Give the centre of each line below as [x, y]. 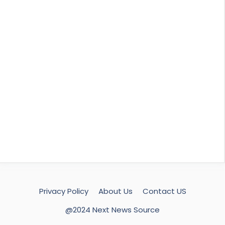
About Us [115, 191]
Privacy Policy [64, 191]
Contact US [164, 191]
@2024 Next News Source [113, 209]
